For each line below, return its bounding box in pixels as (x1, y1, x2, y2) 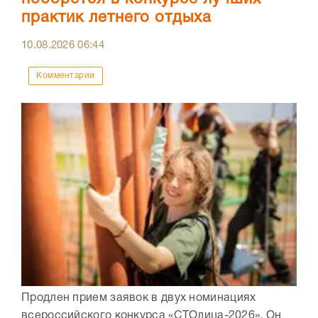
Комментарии (36, 71, 95, 79)
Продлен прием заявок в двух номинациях (21, 292, 256, 303)
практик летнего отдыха (21, 10, 212, 25)
